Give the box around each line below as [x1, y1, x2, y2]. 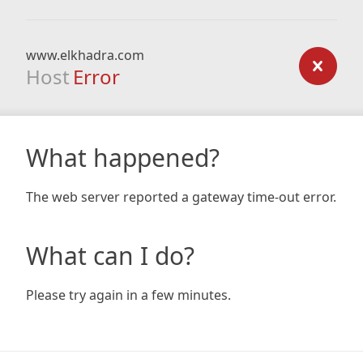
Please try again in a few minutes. [26, 286, 231, 304]
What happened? [26, 141, 220, 174]
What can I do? [26, 239, 194, 272]
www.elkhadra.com [26, 46, 144, 64]
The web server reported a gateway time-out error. [26, 188, 336, 206]
